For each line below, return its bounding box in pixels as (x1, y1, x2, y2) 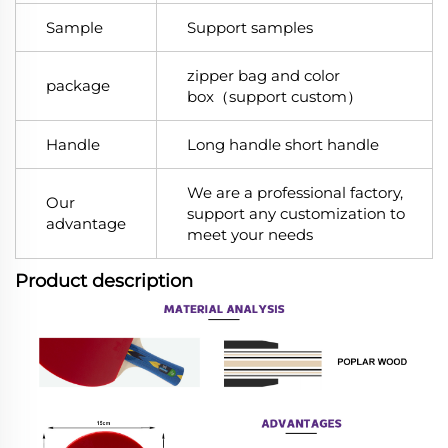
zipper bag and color (187, 66, 340, 86)
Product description (15, 270, 193, 293)
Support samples (187, 18, 313, 38)
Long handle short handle (187, 135, 379, 155)
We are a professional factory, (187, 183, 403, 203)
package (46, 76, 110, 96)
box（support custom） (187, 87, 362, 107)
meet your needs (187, 225, 313, 245)
